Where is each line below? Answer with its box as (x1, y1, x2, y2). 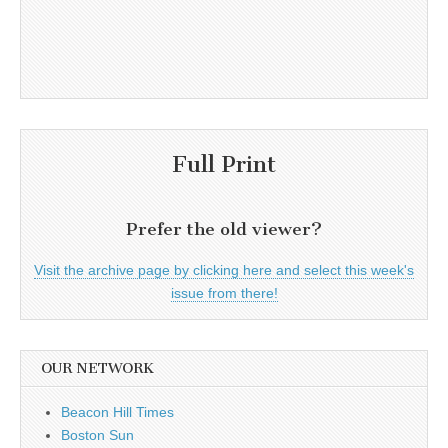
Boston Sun (61, 427, 134, 444)
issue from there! (170, 285, 278, 302)
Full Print (172, 151, 276, 179)
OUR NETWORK (41, 360, 154, 378)
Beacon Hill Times (61, 404, 174, 421)
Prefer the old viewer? (126, 219, 322, 240)
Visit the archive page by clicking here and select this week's (34, 262, 414, 279)
